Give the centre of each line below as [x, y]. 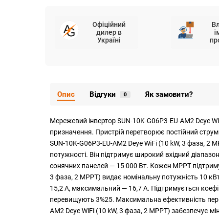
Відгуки [103, 95]
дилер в [109, 33]
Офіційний [109, 25]
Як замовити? [169, 95]
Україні [109, 40]
